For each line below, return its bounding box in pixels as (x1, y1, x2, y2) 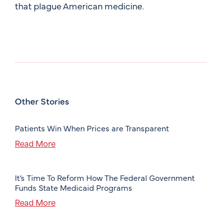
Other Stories (15, 95, 69, 108)
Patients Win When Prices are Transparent (15, 122, 169, 134)
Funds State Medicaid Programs (15, 181, 132, 193)
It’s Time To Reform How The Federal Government (15, 171, 195, 183)
